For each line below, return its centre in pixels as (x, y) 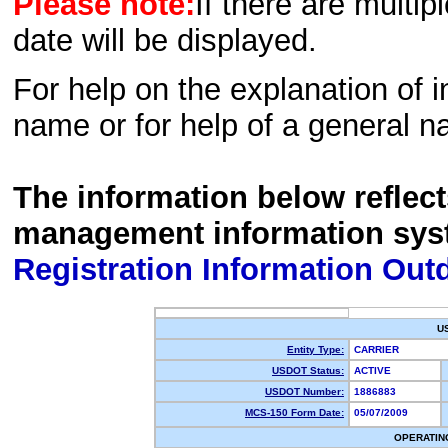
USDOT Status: (308, 370)
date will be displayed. (165, 41)
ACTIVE (375, 370)
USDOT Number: (304, 391)
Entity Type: (315, 349)
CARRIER (379, 349)
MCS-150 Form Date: (294, 412)
